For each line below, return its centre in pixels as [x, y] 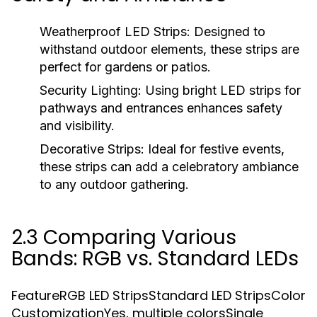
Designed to [228, 31]
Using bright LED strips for [221, 90]
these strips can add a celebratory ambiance [169, 167]
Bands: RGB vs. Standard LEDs [155, 259]
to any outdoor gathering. [114, 184]
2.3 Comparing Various [124, 237]
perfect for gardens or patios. [125, 67]
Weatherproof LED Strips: [115, 31]
